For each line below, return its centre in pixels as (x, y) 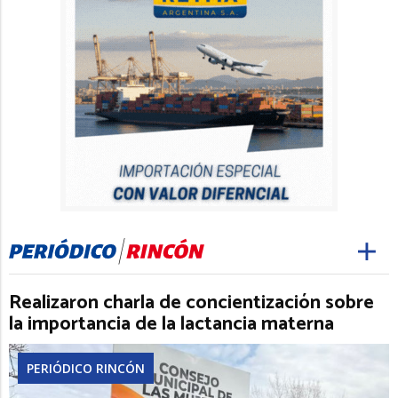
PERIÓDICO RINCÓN (86, 369)
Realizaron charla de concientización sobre (191, 303)
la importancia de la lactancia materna (171, 325)
